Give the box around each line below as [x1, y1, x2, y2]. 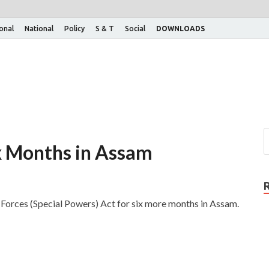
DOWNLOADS [156, 24, 205, 32]
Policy [64, 24, 85, 32]
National [25, 24, 53, 32]
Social [125, 24, 145, 32]
